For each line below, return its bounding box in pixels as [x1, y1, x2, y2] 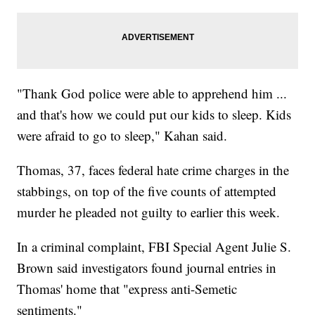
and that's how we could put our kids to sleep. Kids [17, 105, 292, 124]
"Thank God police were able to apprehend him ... [17, 84, 288, 103]
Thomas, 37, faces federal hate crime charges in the [17, 161, 290, 179]
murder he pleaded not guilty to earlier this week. [17, 203, 281, 221]
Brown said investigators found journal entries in [17, 259, 277, 277]
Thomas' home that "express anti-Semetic [17, 280, 238, 298]
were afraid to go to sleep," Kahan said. [17, 127, 228, 145]
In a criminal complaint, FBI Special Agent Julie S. [17, 238, 292, 256]
